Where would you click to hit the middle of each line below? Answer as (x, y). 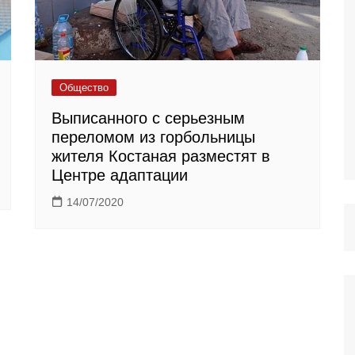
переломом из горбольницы (153, 137)
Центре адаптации (120, 176)
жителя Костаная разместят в (161, 157)
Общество (84, 88)
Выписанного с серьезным (148, 118)
